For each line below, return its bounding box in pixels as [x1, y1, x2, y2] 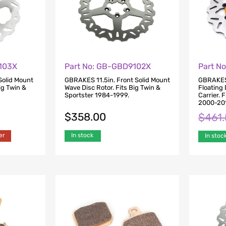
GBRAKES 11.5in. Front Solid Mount [64, 76, 170, 84]
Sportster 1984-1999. [64, 91, 129, 99]
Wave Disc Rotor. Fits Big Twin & [64, 83, 160, 91]
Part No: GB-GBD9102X [64, 62, 151, 72]
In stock [71, 131, 93, 139]
